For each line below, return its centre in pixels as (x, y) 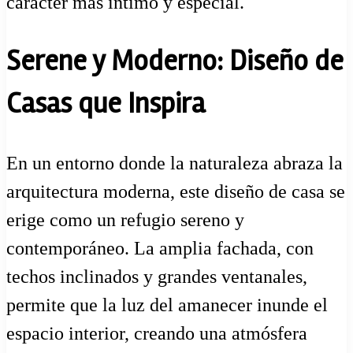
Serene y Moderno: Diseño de (175, 62)
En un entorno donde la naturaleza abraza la (175, 163)
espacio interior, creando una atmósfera (157, 333)
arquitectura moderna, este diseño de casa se (176, 191)
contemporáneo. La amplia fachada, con (160, 248)
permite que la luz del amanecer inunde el (167, 305)
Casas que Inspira (106, 104)
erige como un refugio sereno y (125, 219)
